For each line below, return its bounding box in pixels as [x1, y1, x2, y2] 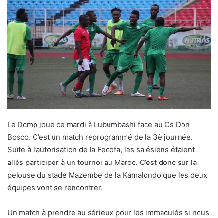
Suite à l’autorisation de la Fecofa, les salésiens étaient [7, 145, 195, 155]
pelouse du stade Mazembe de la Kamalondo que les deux [7, 170, 207, 180]
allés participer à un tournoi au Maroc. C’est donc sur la [7, 158, 197, 167]
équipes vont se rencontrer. [7, 183, 103, 193]
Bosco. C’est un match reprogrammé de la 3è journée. [7, 132, 193, 142]
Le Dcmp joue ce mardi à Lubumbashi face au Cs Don [7, 120, 190, 129]
